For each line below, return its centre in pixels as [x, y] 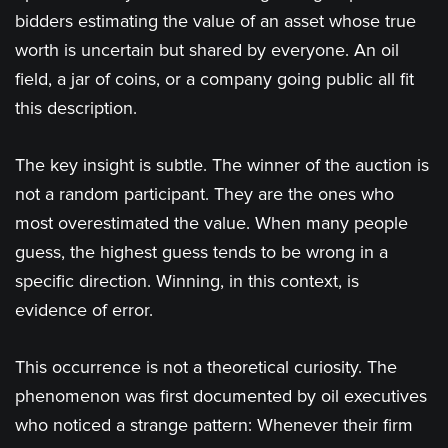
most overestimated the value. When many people [211, 223]
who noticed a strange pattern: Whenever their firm [214, 425]
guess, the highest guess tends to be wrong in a [201, 252]
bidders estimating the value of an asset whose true [215, 21]
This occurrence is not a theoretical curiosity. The [206, 367]
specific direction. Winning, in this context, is [187, 281]
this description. [76, 108]
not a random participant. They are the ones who [204, 194]
